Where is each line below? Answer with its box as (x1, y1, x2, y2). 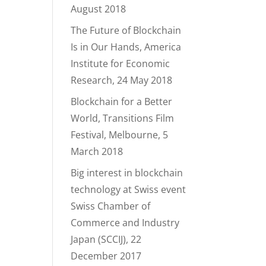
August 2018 (71, 2, 126, 15)
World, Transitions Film (71, 112, 175, 125)
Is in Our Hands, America (71, 40, 182, 53)
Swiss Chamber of (71, 199, 151, 213)
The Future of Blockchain (71, 24, 182, 37)
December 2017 (71, 249, 142, 262)
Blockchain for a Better (71, 95, 173, 108)
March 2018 (71, 145, 123, 158)
